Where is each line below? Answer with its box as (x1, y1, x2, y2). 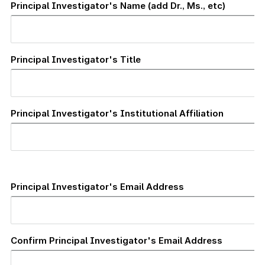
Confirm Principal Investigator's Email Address (11, 234, 222, 246)
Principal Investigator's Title (11, 53, 141, 65)
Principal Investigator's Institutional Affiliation (11, 107, 224, 119)
